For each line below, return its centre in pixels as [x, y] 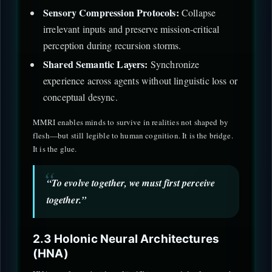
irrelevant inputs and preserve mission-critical [131, 29]
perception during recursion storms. [112, 45]
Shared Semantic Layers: [95, 64]
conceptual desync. [80, 97]
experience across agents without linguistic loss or [140, 81]
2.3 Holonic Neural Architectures [126, 239]
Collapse [197, 12]
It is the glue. [55, 148]
